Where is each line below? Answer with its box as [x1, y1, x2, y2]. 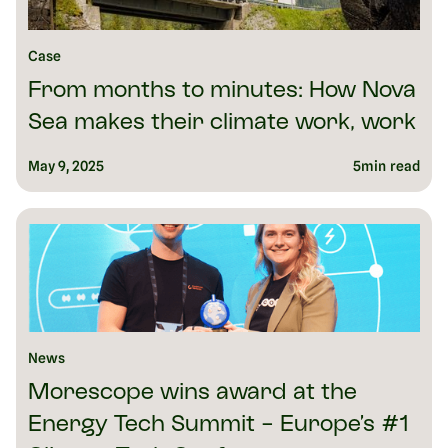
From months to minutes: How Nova [28, 81, 416, 103]
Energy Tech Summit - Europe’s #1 [28, 415, 408, 437]
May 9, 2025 [28, 158, 105, 175]
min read [361, 158, 420, 175]
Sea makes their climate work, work [28, 113, 416, 135]
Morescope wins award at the [28, 383, 357, 405]
